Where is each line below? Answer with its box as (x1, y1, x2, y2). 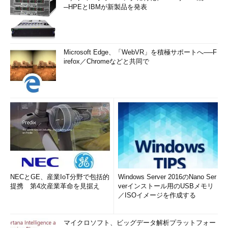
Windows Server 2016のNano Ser (118, 173, 216, 181)
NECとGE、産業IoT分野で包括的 (10, 173, 109, 181)
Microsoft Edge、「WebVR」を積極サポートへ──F (64, 48, 217, 56)
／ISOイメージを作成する (118, 191, 196, 199)
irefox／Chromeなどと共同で (64, 58, 149, 65)
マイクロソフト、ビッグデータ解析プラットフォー (64, 219, 216, 226)
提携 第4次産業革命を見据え (10, 182, 100, 190)
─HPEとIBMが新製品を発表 (64, 3, 147, 11)
